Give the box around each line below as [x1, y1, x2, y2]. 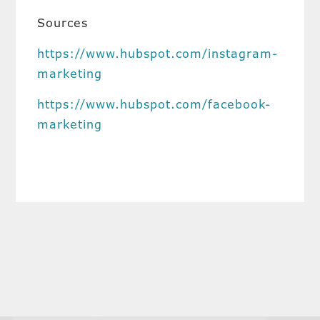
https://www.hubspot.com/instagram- [37, 46, 279, 61]
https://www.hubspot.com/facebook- [37, 96, 271, 112]
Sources [37, 15, 89, 31]
